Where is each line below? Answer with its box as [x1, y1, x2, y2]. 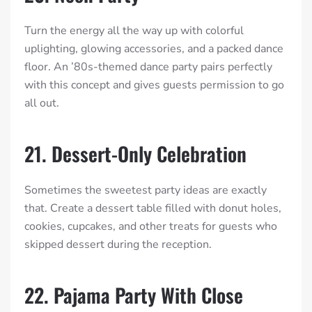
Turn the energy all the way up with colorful [24, 23, 244, 39]
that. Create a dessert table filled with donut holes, [24, 201, 281, 217]
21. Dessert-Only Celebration [24, 139, 247, 169]
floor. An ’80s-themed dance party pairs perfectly [24, 59, 272, 75]
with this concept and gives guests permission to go [24, 77, 284, 93]
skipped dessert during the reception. [24, 237, 212, 253]
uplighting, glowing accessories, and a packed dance [24, 41, 283, 57]
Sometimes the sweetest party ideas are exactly [24, 182, 267, 198]
